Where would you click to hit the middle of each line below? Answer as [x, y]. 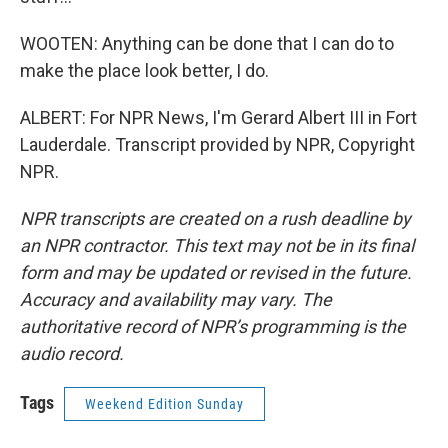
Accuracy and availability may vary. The [176, 299]
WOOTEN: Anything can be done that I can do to [207, 43]
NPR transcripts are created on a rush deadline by [215, 218]
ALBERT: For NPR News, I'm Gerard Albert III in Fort [218, 117]
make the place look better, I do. [144, 70]
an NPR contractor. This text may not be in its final [217, 245]
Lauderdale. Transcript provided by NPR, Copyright [217, 144]
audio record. [72, 353]
